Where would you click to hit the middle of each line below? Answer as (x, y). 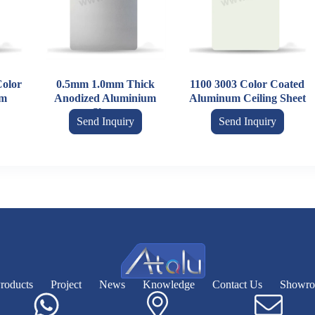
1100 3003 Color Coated (247, 84)
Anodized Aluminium (105, 98)
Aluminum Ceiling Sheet (247, 98)
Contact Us (237, 284)
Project (66, 284)
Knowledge (168, 284)
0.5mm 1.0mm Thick (105, 84)
